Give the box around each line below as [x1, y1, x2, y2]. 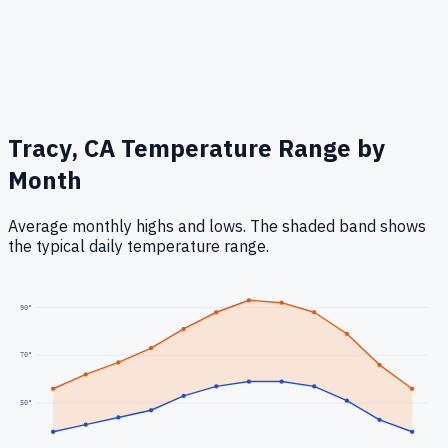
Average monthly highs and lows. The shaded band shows [8, 216, 426, 237]
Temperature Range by [115, 132, 385, 165]
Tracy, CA [8, 132, 115, 165]
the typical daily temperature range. [8, 236, 269, 257]
